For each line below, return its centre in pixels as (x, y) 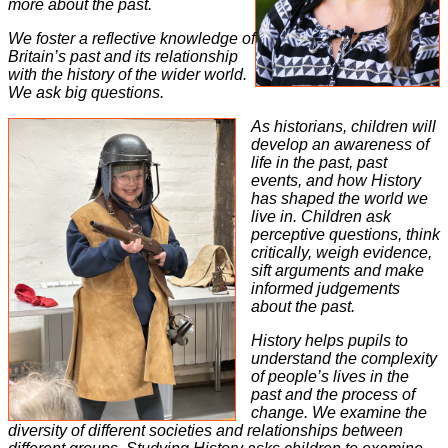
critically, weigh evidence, (341, 252)
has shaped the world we (339, 198)
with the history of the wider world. (127, 74)
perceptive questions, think (345, 234)
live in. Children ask (321, 216)
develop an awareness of (340, 144)
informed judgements (325, 288)
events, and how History (336, 180)
